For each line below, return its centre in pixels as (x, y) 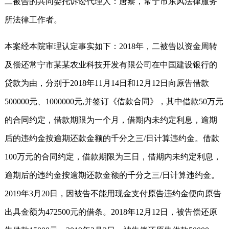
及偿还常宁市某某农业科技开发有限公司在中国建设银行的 (111, 64)
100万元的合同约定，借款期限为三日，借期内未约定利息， (113, 156)
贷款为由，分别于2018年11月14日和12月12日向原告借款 (107, 83)
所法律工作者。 (33, 19)
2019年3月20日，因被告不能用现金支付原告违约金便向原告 (113, 193)
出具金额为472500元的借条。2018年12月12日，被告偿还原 (111, 212)
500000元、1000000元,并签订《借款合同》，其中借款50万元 (114, 101)
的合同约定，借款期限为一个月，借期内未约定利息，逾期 (111, 120)
